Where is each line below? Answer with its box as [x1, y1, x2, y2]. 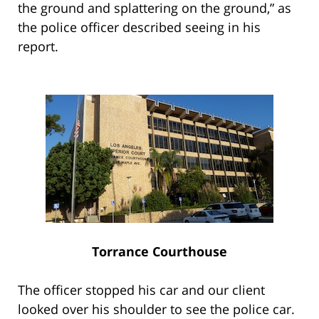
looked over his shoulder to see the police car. [18, 300, 298, 318]
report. [18, 37, 66, 55]
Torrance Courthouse [92, 242, 227, 260]
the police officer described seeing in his [18, 18, 261, 36]
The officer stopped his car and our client [18, 281, 265, 298]
